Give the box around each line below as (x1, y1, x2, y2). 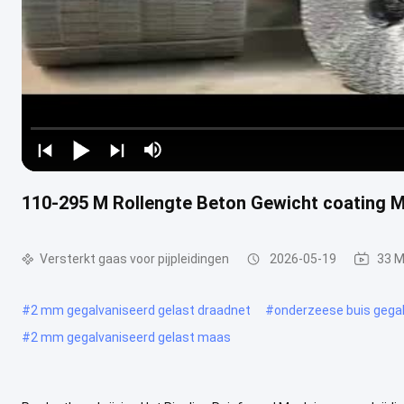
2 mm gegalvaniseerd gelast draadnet (31, 302, 251, 317)
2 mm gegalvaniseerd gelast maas (31, 329, 231, 344)
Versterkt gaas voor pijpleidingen (40, 251, 229, 266)
